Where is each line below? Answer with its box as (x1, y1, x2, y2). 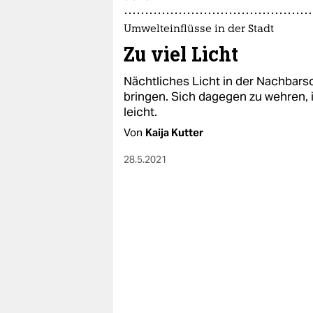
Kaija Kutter (145, 126, 203, 140)
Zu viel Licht (124, 42, 238, 68)
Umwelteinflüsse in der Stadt (124, 24, 274, 36)
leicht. (124, 104, 157, 120)
